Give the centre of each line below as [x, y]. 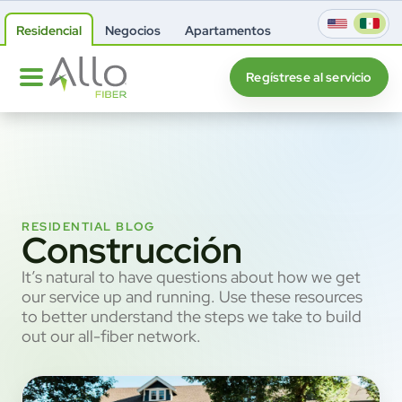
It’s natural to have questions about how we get [191, 277]
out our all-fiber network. [111, 336]
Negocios [133, 30]
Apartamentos [227, 30]
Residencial [48, 30]
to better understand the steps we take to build [192, 317]
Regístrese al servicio [309, 77]
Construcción [132, 250]
